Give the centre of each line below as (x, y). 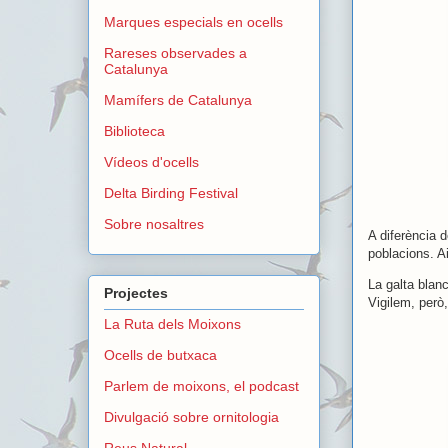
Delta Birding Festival (171, 193)
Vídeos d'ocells (151, 162)
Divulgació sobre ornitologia (191, 416)
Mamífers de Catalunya (178, 100)
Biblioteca (134, 131)
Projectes (136, 292)
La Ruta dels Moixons (172, 323)
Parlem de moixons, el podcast (201, 385)
